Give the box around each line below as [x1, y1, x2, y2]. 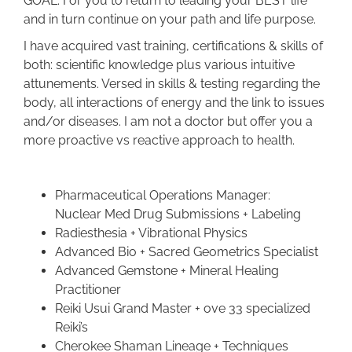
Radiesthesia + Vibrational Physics [54, 225, 247, 241]
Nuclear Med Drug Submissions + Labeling [54, 207, 301, 222]
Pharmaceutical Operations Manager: [54, 188, 270, 203]
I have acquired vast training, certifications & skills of [23, 38, 323, 54]
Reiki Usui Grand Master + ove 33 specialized [54, 301, 310, 317]
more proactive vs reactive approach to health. [23, 133, 295, 148]
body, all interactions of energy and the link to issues [23, 95, 324, 111]
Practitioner [54, 282, 121, 298]
